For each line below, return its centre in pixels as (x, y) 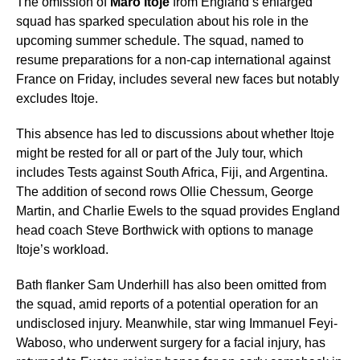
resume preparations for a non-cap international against (173, 60)
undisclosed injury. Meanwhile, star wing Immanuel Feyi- (177, 324)
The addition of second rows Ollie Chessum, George (165, 192)
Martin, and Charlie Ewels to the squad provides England (178, 211)
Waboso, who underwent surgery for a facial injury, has (171, 343)
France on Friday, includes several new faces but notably (178, 80)
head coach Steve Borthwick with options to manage (165, 231)
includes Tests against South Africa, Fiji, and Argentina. (172, 173)
